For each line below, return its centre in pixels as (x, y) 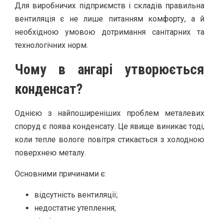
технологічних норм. (51, 45)
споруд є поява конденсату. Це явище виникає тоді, (109, 126)
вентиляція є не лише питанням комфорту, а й (109, 19)
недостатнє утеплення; (75, 208)
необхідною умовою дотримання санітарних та (109, 32)
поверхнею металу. (50, 153)
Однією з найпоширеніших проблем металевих (109, 113)
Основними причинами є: (60, 174)
